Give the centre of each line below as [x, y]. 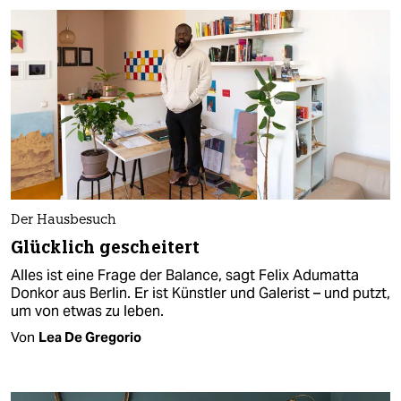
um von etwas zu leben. [87, 311]
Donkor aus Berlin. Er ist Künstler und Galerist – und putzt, [200, 293]
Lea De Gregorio [90, 337]
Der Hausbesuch [64, 220]
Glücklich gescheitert [106, 247]
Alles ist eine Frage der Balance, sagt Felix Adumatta [185, 275]
